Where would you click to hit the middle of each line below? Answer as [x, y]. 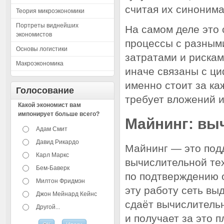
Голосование [45, 90]
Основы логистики [42, 49]
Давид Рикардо [58, 142]
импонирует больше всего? [59, 114]
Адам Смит [52, 129]
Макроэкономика [40, 63]
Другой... [48, 207]
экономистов [34, 34]
